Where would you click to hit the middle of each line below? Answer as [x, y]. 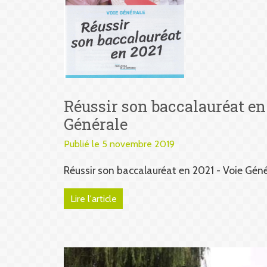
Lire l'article [93, 199]
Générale [96, 124]
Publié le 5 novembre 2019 [119, 144]
